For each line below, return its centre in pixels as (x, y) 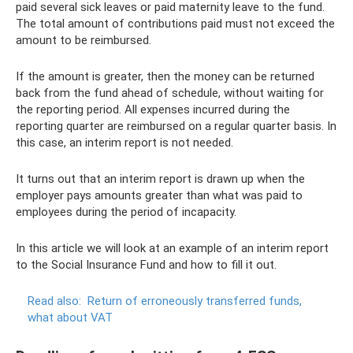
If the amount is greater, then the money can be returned (165, 76)
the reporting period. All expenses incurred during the (153, 110)
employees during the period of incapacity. (126, 212)
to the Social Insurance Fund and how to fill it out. (146, 265)
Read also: (54, 301)
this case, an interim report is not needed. (124, 143)
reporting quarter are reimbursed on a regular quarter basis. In (176, 126)
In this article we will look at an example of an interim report (172, 248)
